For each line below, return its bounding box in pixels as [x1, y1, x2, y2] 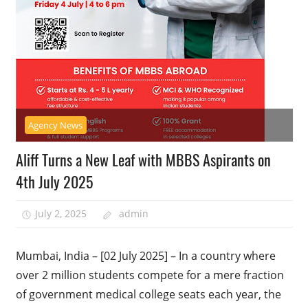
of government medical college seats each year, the [15, 286, 281, 302]
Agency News [28, 118, 83, 131]
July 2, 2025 [35, 207, 87, 221]
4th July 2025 [15, 170, 93, 192]
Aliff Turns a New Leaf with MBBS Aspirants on [15, 148, 271, 170]
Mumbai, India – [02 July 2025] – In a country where [15, 247, 276, 263]
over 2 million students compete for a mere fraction [15, 267, 284, 283]
